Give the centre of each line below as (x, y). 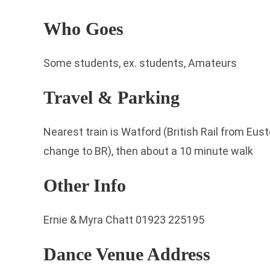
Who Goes (83, 29)
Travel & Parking (111, 97)
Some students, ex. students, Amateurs (140, 63)
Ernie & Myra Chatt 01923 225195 (124, 220)
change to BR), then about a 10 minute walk (148, 151)
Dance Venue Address (127, 254)
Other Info (85, 185)
